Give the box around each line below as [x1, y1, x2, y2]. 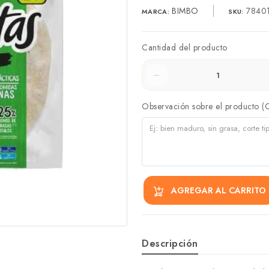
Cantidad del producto [142, 41, 228, 53]
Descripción [142, 237, 198, 251]
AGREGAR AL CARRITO [171, 184, 266, 196]
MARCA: [142, 7, 169, 16]
